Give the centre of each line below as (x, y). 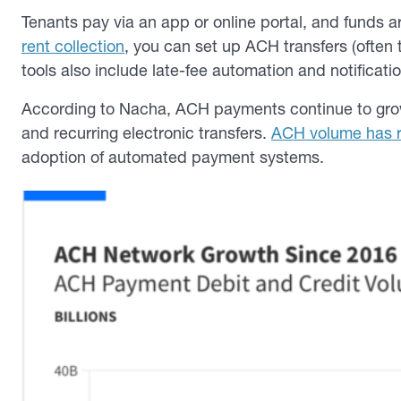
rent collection (73, 46)
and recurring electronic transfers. (146, 132)
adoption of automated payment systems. (173, 157)
